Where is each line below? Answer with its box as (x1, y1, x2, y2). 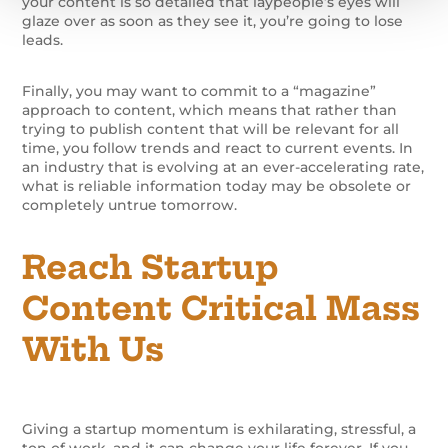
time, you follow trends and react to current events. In (22, 138, 414, 157)
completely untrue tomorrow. (22, 195, 238, 214)
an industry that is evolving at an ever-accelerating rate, (22, 157, 425, 176)
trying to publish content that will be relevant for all (22, 119, 400, 138)
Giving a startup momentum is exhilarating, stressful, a (22, 419, 417, 438)
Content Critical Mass (22, 287, 421, 328)
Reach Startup (22, 246, 280, 287)
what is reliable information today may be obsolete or (22, 176, 412, 195)
